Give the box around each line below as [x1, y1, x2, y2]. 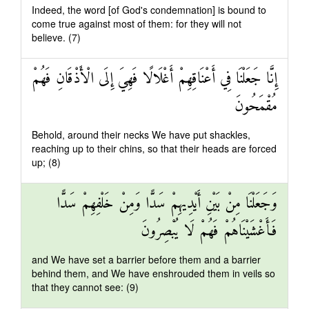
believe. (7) [32, 30, 81, 44]
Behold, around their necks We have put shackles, [32, 128, 250, 141]
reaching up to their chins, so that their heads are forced [32, 141, 277, 155]
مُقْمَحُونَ [235, 93, 277, 120]
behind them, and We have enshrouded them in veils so [32, 266, 275, 280]
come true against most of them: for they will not [32, 17, 241, 30]
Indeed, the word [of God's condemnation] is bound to [32, 3, 266, 17]
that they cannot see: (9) [32, 280, 139, 294]
